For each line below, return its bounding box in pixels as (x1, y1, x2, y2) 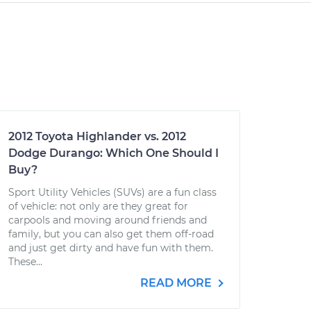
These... (8, 255, 42, 268)
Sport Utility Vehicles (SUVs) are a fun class (8, 186, 217, 199)
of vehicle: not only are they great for (8, 200, 188, 212)
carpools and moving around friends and (8, 214, 207, 226)
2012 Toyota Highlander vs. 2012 (8, 130, 186, 143)
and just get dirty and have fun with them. (8, 242, 213, 254)
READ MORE (140, 276, 215, 289)
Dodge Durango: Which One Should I (8, 146, 219, 160)
